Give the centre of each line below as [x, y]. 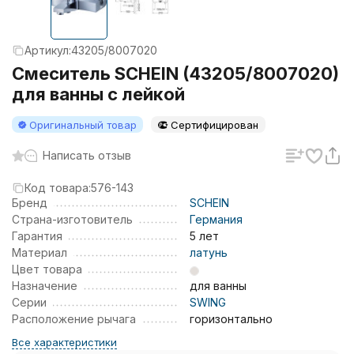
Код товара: [58, 188]
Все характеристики [64, 342]
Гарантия [37, 236]
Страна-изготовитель [72, 219]
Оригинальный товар [83, 125]
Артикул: [48, 50]
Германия [216, 219]
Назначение [45, 286]
